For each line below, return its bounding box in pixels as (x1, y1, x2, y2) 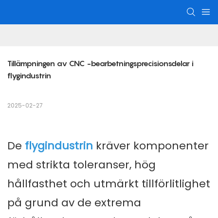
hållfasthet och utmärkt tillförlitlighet (7, 176, 210, 192)
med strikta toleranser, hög (7, 157, 156, 173)
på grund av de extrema (7, 195, 141, 211)
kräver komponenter (96, 138, 209, 154)
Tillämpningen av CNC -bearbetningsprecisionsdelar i (7, 58, 194, 69)
